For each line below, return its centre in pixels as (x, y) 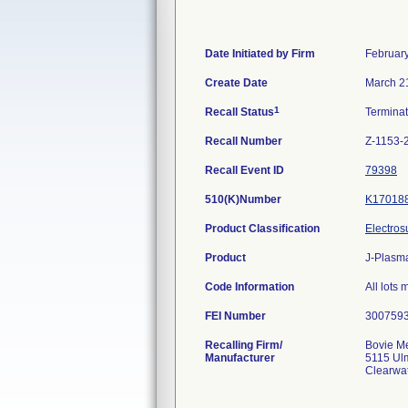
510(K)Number (243, 199)
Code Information (250, 287)
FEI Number (235, 316)
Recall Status (240, 112)
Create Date (236, 83)
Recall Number (244, 141)
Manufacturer (240, 358)
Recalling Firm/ (244, 345)
